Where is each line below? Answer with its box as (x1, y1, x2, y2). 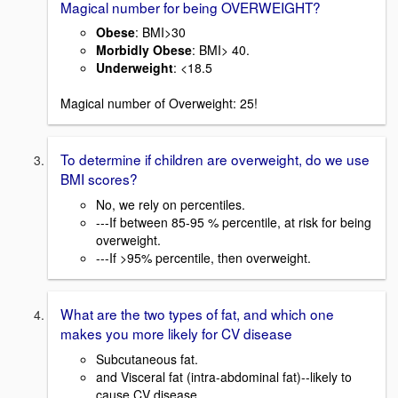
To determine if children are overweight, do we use (60, 149, 370, 170)
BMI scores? (60, 169, 138, 189)
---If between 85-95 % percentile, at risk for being (96, 213, 371, 232)
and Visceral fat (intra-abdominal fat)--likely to (96, 367, 352, 386)
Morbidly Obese (96, 41, 192, 60)
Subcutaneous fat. (96, 349, 198, 368)
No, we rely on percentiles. (96, 195, 245, 214)
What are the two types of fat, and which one (60, 304, 334, 324)
